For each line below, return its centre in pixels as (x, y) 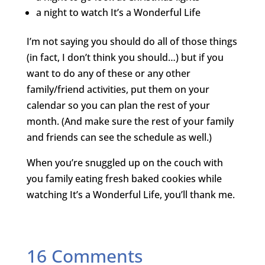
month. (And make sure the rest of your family (130, 121)
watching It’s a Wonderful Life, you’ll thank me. (130, 195)
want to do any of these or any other (108, 73)
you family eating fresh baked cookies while (124, 179)
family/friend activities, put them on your (118, 89)
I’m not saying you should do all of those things (132, 41)
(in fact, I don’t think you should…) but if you (125, 57)
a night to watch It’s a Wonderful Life (118, 12)
